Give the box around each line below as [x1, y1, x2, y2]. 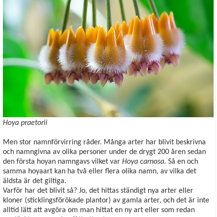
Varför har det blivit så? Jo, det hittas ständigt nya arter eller [3, 187, 193, 195]
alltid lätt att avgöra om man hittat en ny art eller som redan [3, 206, 195, 215]
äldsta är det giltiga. [3, 177, 68, 186]
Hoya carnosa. [122, 158, 166, 166]
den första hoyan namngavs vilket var [3, 158, 122, 166]
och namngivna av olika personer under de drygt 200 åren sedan [3, 148, 206, 156]
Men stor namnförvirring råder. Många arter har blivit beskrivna [3, 139, 206, 147]
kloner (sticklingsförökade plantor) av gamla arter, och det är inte [3, 197, 209, 205]
